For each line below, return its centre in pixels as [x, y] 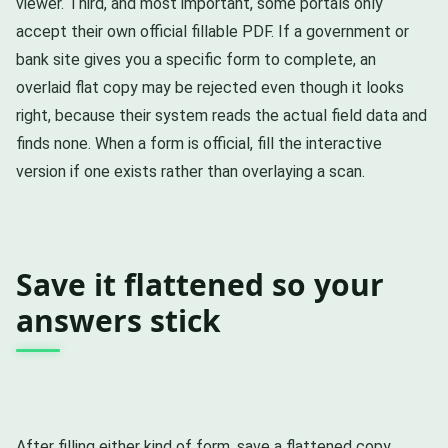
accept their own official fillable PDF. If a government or [212, 32]
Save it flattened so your [200, 285]
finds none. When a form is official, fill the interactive [199, 144]
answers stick [118, 321]
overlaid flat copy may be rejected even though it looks [210, 88]
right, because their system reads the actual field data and [221, 116]
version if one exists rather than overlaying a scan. [190, 172]
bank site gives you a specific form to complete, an [196, 60]
